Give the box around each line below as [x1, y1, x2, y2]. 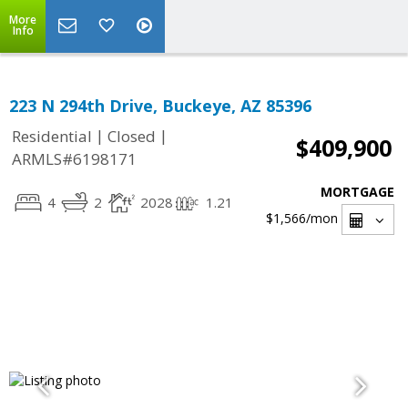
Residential [12, 126, 92, 148]
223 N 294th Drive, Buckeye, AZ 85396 [9, 95, 311, 117]
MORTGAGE [321, 183, 394, 200]
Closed [107, 126, 156, 148]
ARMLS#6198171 [12, 148, 137, 170]
